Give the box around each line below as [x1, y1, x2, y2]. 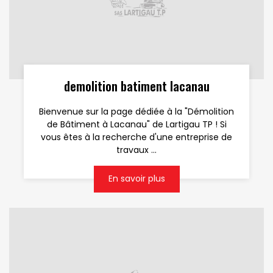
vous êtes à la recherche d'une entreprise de [41, 131, 232, 144]
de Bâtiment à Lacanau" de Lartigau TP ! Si [46, 118, 227, 131]
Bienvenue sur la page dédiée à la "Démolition [39, 105, 234, 118]
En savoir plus [108, 172, 165, 185]
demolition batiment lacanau [63, 77, 210, 96]
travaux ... [116, 144, 157, 157]
